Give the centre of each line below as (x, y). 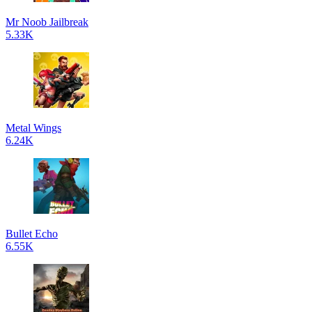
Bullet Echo (32, 234)
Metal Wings (33, 128)
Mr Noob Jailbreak (47, 22)
